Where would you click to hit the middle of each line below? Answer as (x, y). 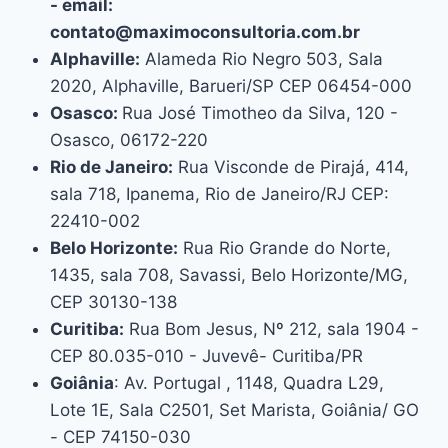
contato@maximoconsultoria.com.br (204, 31)
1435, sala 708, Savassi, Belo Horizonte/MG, (228, 274)
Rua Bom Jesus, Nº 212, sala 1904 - (271, 328)
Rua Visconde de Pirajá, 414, (290, 166)
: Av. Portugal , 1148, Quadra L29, (248, 382)
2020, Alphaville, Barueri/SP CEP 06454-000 (230, 85)
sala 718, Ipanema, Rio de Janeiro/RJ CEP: (219, 193)
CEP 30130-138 (113, 301)
